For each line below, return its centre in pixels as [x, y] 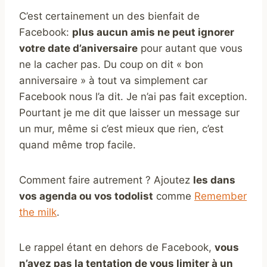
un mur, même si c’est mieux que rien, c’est [121, 128]
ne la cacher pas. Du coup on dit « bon [111, 64]
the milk [38, 212]
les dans [214, 180]
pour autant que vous [190, 48]
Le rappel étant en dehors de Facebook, [117, 247]
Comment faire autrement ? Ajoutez [106, 180]
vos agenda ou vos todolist [86, 196]
